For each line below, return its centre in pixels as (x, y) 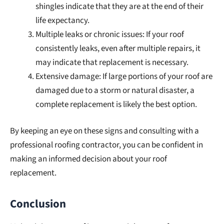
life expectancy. (62, 20)
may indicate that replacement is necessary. (112, 62)
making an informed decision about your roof (88, 159)
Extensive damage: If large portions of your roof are (124, 76)
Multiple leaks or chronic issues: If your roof (110, 34)
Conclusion (38, 204)
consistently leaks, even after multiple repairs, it (118, 48)
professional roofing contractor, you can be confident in (106, 145)
